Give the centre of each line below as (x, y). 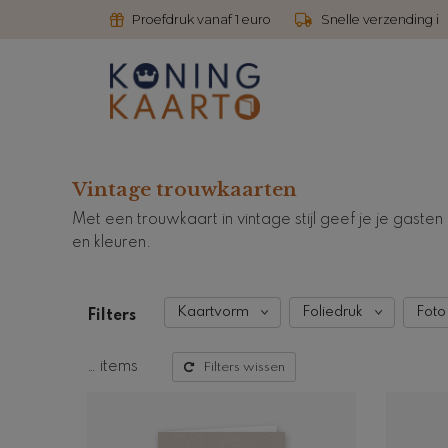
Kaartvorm (213, 312)
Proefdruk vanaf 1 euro (201, 19)
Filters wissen (244, 367)
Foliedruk (332, 312)
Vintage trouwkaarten (184, 189)
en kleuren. (111, 242)
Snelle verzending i (380, 19)
